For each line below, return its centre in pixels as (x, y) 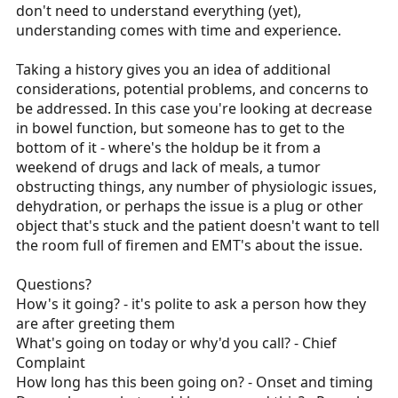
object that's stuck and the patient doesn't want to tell (198, 226)
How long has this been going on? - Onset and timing (195, 382)
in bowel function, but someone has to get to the (180, 128)
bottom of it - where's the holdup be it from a (168, 147)
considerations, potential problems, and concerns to (192, 89)
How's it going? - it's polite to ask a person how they (191, 304)
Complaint (51, 362)
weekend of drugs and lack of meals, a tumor (168, 167)
